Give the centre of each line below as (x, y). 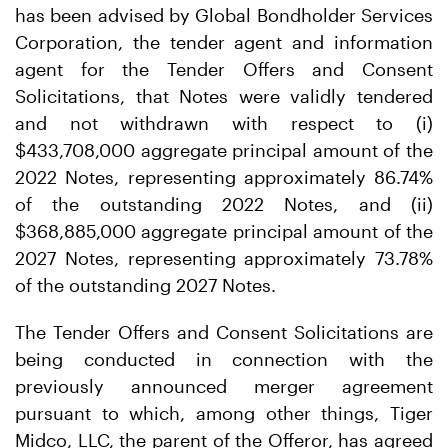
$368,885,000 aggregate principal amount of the (224, 231)
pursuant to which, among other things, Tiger (224, 413)
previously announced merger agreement (224, 386)
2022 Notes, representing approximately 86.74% (224, 177)
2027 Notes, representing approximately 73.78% (224, 258)
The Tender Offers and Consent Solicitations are (224, 332)
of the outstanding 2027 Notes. (145, 285)
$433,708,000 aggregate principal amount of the (224, 150)
